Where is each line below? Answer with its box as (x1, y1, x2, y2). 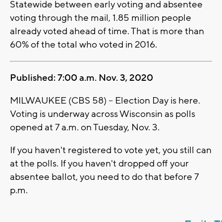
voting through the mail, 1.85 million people (10, 11, 191, 24)
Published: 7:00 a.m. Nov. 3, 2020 (10, 71, 155, 84)
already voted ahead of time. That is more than (10, 25, 204, 37)
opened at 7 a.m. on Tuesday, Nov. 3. (10, 121, 162, 133)
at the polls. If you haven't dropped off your (10, 157, 189, 169)
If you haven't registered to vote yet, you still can (10, 144, 212, 156)
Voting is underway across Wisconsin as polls (10, 108, 195, 120)
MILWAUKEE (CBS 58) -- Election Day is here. (10, 94, 200, 107)
